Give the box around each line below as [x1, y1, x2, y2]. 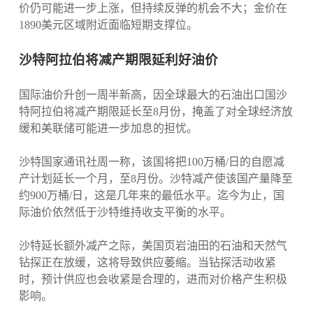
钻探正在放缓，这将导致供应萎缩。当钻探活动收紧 [18, 256, 276, 269]
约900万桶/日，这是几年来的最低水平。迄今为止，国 [18, 189, 284, 202]
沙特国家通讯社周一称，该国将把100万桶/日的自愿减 [18, 156, 284, 168]
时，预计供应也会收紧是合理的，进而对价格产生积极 [18, 273, 287, 286]
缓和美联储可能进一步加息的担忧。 [18, 122, 198, 135]
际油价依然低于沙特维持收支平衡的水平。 [18, 206, 231, 219]
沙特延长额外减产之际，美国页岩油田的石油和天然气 [18, 240, 287, 252]
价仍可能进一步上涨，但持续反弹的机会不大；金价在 [18, 2, 287, 15]
